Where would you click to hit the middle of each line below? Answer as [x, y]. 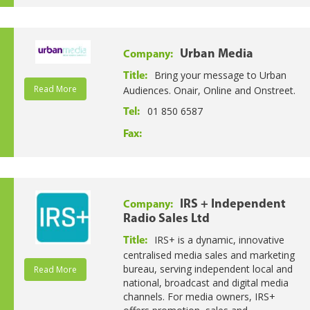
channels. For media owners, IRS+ [199, 296]
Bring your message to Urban [220, 75]
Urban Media [216, 54]
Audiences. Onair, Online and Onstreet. [209, 90]
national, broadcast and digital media [206, 282]
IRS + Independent [232, 204]
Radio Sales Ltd [166, 219]
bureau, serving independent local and [208, 268]
